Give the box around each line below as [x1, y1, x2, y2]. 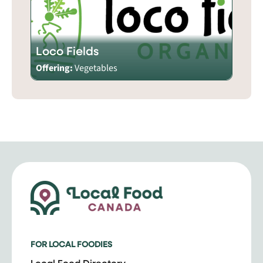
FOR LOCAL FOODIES [31, 238, 112, 249]
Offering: [36, 61, 75, 75]
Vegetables [75, 61, 117, 75]
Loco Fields [36, 42, 99, 59]
